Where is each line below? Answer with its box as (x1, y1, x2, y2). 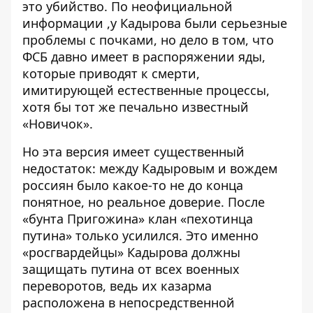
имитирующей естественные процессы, (22, 82, 270, 99)
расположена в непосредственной (22, 294, 235, 311)
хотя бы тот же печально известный (22, 99, 249, 115)
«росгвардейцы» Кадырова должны (22, 244, 240, 261)
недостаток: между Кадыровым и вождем (22, 160, 277, 177)
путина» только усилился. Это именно (22, 227, 259, 244)
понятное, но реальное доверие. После (22, 194, 265, 210)
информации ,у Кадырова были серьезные (22, 15, 287, 31)
